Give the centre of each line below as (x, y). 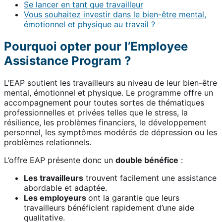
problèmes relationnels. (50, 142)
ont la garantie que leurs (134, 198)
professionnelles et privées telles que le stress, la (96, 113)
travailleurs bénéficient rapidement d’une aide (109, 208)
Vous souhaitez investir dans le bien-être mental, (115, 15)
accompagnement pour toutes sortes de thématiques (104, 103)
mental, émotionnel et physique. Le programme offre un (109, 93)
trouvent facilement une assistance (150, 178)
